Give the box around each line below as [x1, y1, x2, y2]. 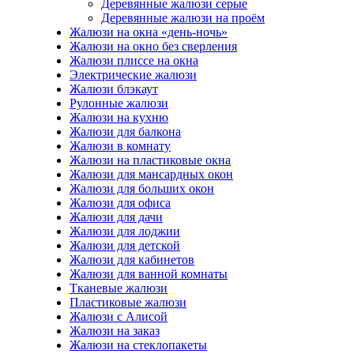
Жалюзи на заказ [70, 324, 160, 338]
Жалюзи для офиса [70, 196, 171, 210]
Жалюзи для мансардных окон [70, 168, 233, 182]
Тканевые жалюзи [70, 281, 168, 296]
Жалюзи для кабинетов [70, 253, 194, 267]
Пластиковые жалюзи [70, 296, 186, 310]
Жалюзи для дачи [70, 210, 163, 224]
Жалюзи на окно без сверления [70, 40, 237, 54]
